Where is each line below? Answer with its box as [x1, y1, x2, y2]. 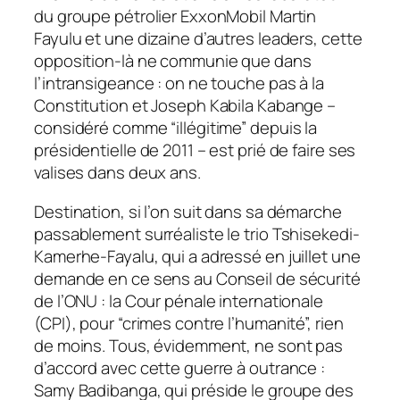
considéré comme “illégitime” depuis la [34, 116, 318, 140]
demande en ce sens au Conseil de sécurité [34, 266, 361, 290]
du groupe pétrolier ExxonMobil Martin [34, 4, 317, 29]
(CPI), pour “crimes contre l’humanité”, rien [34, 311, 344, 335]
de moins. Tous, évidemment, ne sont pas [34, 333, 344, 357]
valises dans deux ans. [34, 161, 201, 185]
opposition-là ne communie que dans [34, 49, 312, 73]
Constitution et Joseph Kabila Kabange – [34, 94, 337, 118]
